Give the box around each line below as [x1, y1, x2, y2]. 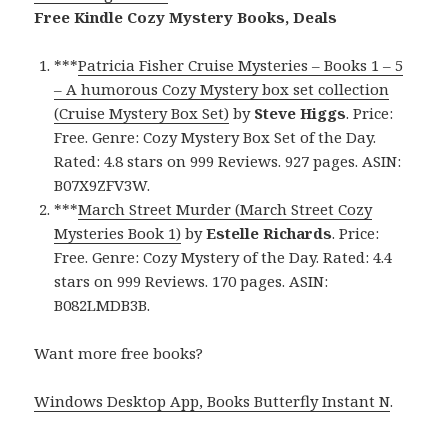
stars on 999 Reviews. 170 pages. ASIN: [54, 271, 329, 292]
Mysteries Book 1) [54, 223, 182, 244]
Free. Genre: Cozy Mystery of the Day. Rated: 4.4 [54, 247, 393, 268]
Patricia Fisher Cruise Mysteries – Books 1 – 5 [78, 55, 404, 76]
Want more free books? [34, 343, 204, 364]
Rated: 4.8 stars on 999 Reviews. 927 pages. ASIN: [54, 151, 402, 172]
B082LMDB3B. [54, 295, 151, 316]
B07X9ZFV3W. [54, 175, 151, 196]
